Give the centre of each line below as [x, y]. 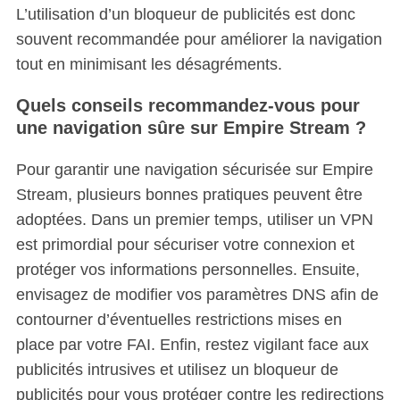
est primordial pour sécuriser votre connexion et [185, 244]
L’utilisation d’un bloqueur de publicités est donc [185, 14]
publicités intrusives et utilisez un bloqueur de [177, 369]
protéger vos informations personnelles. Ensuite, [187, 269]
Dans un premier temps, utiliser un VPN [229, 219]
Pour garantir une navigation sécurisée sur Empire [194, 169]
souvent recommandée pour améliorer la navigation [199, 39]
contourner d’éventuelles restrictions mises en [179, 319]
